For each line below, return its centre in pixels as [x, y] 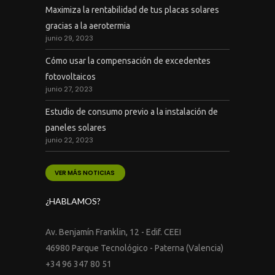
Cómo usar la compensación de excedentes [128, 60]
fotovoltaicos [71, 76]
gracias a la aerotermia [88, 25]
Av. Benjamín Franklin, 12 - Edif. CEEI [113, 232]
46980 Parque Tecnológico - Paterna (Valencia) [134, 248]
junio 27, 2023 [69, 89]
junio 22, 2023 [69, 140]
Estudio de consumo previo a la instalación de [132, 111]
